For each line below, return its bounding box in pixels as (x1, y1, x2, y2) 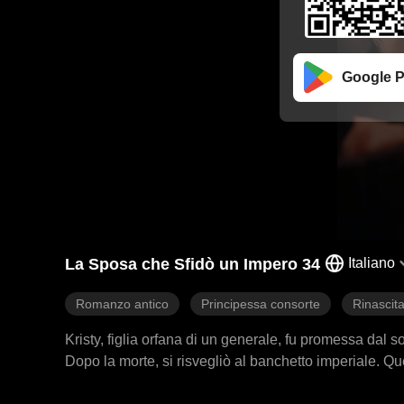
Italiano (348, 255, 395, 271)
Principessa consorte (201, 297, 320, 311)
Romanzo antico (76, 297, 169, 311)
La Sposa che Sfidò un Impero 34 (65, 255, 320, 273)
